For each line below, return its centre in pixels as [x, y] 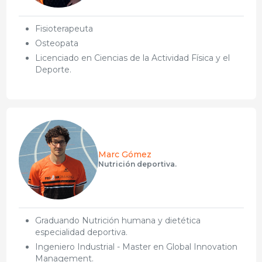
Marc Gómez [125, 154]
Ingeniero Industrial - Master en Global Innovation [136, 247]
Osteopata [56, 43]
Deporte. [53, 69]
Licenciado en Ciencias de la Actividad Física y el [132, 58]
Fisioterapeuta [64, 28]
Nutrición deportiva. [137, 164]
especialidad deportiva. [81, 232]
